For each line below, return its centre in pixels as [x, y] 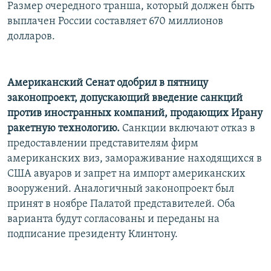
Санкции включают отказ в [188, 128]
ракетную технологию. [64, 128]
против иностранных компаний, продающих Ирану [135, 113]
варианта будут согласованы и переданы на [113, 219]
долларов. [31, 36]
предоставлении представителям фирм [103, 143]
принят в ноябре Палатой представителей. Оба [121, 204]
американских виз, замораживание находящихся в [135, 158]
